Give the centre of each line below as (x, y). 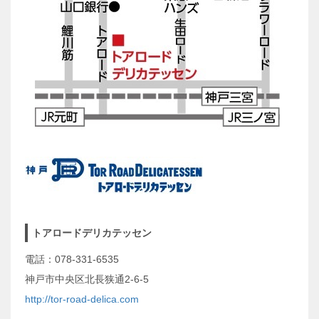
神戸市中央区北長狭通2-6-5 (87, 279)
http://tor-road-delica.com (82, 299)
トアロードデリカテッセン (92, 232)
